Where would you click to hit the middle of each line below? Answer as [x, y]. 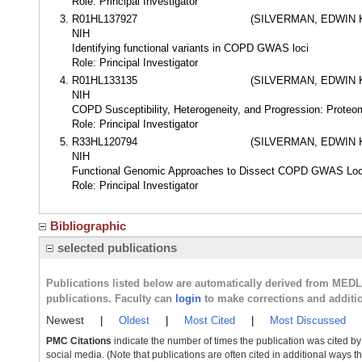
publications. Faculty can [111, 299]
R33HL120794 [105, 142]
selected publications [117, 248]
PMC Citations [79, 341]
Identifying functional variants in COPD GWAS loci [190, 48]
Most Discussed [308, 320]
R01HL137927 [105, 19]
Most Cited [210, 320]
